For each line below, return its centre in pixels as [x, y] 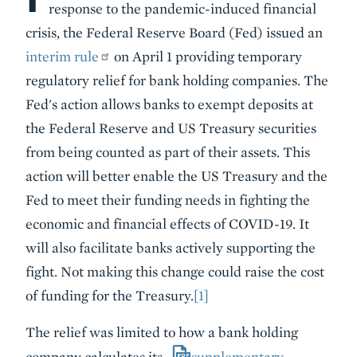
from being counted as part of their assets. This [168, 152]
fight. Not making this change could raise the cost [175, 271]
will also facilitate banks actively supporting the [171, 247]
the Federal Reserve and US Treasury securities [171, 128]
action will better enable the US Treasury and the [177, 176]
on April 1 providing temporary [207, 56]
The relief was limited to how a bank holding [162, 332]
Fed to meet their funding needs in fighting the [168, 200]
